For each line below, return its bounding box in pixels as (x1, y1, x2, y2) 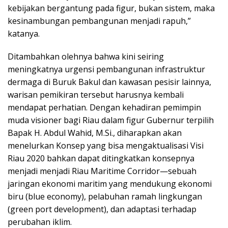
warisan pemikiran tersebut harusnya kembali (8, 89, 184, 100)
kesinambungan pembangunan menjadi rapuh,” (8, 15, 191, 26)
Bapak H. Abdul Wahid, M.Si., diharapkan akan (8, 127, 182, 138)
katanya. (8, 27, 40, 39)
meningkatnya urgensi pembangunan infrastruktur (8, 63, 205, 75)
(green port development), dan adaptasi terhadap (8, 203, 196, 215)
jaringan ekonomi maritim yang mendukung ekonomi (8, 178, 212, 189)
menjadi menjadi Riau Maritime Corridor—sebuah (8, 165, 196, 177)
